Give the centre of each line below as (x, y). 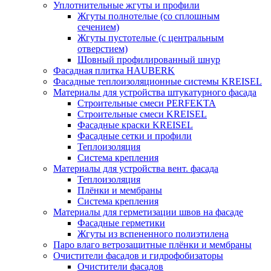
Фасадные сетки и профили (135, 136)
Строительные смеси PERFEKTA (147, 103)
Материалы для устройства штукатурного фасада (155, 92)
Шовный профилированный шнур (149, 60)
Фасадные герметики (121, 223)
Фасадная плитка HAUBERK (114, 70)
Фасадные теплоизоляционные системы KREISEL (158, 81)
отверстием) (103, 49)
